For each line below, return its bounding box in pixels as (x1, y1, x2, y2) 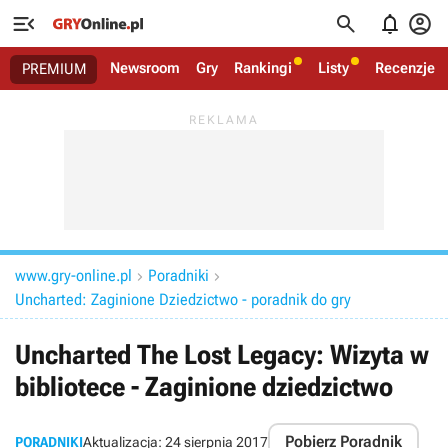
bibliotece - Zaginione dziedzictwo (15, 371, 393, 403)
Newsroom (110, 59, 180, 77)
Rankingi (234, 59, 292, 77)
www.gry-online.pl (15, 266, 132, 285)
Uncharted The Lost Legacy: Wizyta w (15, 339, 429, 371)
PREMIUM (22, 60, 87, 78)
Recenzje (375, 59, 435, 77)
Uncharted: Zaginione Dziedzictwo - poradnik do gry (15, 290, 351, 309)
